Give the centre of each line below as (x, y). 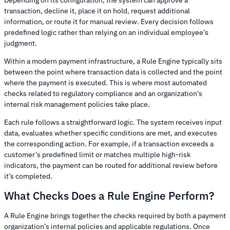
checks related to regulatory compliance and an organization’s (103, 93)
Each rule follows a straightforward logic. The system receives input (113, 122)
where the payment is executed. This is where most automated (106, 82)
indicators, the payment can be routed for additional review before (111, 165)
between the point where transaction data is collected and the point (113, 72)
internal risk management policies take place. (77, 104)
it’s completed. (28, 176)
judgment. (21, 43)
